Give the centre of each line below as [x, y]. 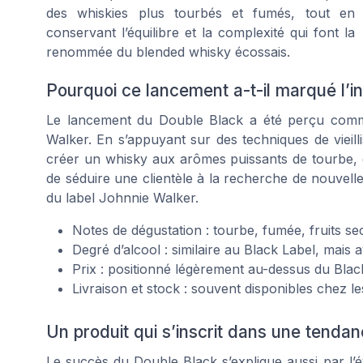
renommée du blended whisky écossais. [168, 52]
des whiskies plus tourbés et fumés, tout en [201, 13]
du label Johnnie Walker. [122, 198]
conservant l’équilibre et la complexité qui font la [201, 33]
